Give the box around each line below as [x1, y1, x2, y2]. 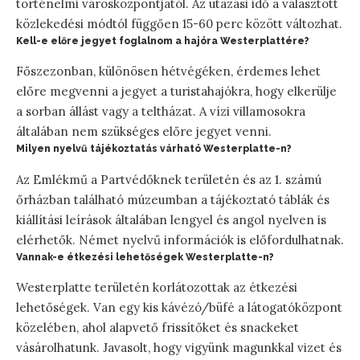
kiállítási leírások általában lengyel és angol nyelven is [16, 211, 326, 227]
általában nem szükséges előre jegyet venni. [16, 124, 272, 140]
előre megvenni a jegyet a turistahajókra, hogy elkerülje [16, 84, 337, 100]
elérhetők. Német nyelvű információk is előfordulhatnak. [16, 231, 344, 247]
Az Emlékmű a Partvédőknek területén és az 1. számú [16, 171, 321, 187]
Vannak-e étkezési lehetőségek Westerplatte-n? [16, 251, 274, 263]
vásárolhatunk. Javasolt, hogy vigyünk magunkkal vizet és [16, 339, 342, 355]
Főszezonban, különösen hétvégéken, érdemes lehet [16, 63, 321, 80]
